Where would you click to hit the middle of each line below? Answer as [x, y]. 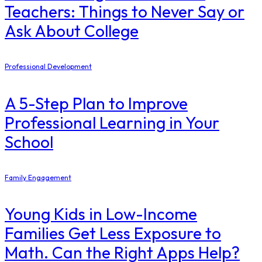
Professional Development [48, 67]
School [29, 142]
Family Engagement [38, 177]
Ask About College [72, 31]
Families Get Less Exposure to [113, 233]
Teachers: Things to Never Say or [125, 12]
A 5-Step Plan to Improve [96, 103]
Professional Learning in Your [112, 122]
